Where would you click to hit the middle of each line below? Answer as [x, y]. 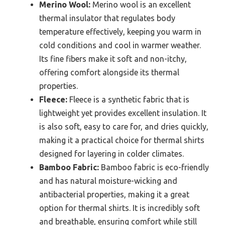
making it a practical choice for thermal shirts [122, 140]
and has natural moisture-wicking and [108, 181]
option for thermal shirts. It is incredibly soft [120, 208]
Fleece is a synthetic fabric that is [128, 99]
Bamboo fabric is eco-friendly [154, 167]
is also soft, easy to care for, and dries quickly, [124, 126]
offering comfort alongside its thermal [109, 72]
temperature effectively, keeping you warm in [120, 31]
